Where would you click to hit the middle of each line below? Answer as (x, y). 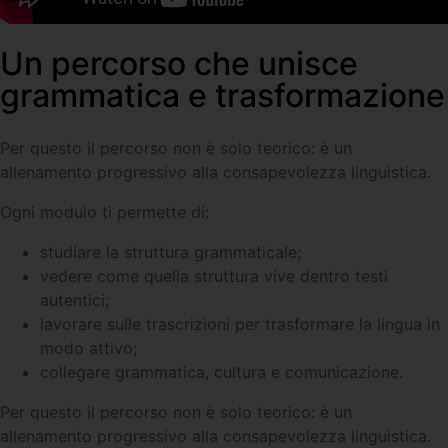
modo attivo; (88, 347)
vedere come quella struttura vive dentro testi (214, 275)
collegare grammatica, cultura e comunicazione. (221, 371)
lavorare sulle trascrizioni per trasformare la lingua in (240, 323)
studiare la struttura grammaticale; (170, 251)
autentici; (74, 299)
